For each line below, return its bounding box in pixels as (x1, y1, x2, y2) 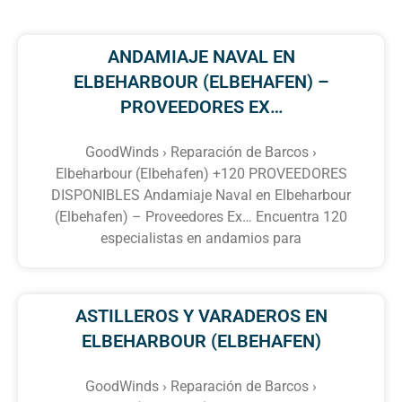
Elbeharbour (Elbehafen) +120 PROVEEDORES (55, 164, 347, 182)
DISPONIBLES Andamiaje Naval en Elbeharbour (51, 186, 351, 204)
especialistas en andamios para (100, 229, 301, 247)
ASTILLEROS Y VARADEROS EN (74, 304, 328, 327)
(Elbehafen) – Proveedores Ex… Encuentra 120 (55, 207, 347, 225)
